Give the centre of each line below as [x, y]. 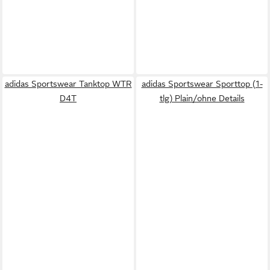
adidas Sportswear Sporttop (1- [202, 83]
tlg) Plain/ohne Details [202, 98]
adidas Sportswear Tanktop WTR [68, 83]
